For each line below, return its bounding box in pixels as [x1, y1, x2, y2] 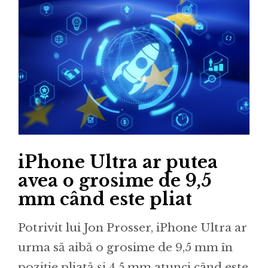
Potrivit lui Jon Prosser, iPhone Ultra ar [18, 220, 247, 234]
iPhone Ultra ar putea [18, 151, 218, 173]
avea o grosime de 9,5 [18, 170, 212, 192]
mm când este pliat [18, 188, 192, 211]
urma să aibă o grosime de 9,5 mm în [18, 240, 233, 254]
